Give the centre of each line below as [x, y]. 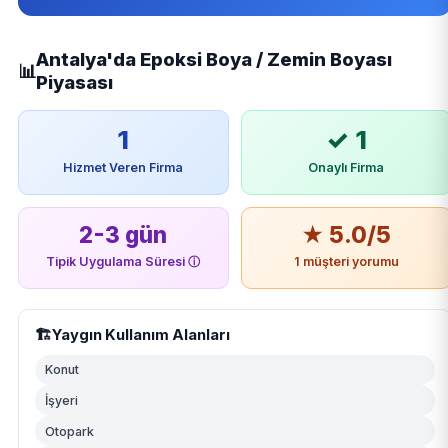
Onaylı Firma [346, 168]
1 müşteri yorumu [346, 261]
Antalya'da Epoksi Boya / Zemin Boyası [213, 59]
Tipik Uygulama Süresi [117, 261]
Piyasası [74, 82]
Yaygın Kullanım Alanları [140, 335]
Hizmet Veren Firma [123, 168]
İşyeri [61, 400]
